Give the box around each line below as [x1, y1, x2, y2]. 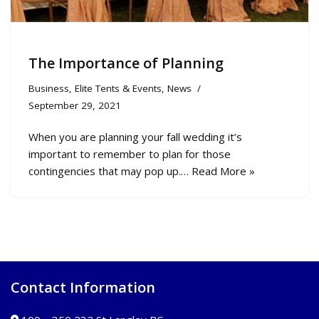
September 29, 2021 [28, 98, 121, 112]
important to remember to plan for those [28, 146, 231, 161]
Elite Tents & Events [75, 81, 162, 95]
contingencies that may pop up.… [28, 163, 192, 178]
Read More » [192, 163, 255, 178]
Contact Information [11, 278, 155, 297]
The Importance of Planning [28, 53, 224, 73]
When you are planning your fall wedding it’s [28, 129, 242, 144]
